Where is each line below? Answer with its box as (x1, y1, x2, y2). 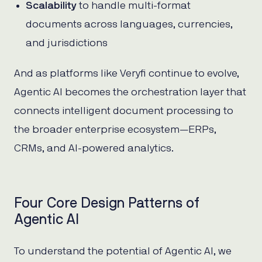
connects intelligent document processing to (14, 105, 233, 116)
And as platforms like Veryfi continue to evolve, (14, 68, 239, 79)
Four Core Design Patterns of (14, 196, 199, 211)
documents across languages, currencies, (26, 19, 233, 30)
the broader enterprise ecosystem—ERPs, (14, 124, 216, 135)
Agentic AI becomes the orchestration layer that (14, 87, 246, 98)
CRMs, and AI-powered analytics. (14, 143, 174, 154)
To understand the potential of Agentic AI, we (14, 246, 232, 257)
